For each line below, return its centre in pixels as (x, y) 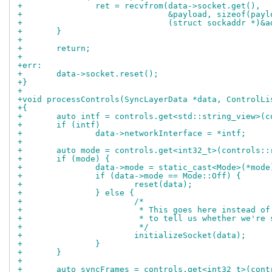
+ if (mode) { (83, 159)
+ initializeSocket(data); (190, 236)
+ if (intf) (78, 125)
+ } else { (115, 193)
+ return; (73, 49)
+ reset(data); (163, 185)
